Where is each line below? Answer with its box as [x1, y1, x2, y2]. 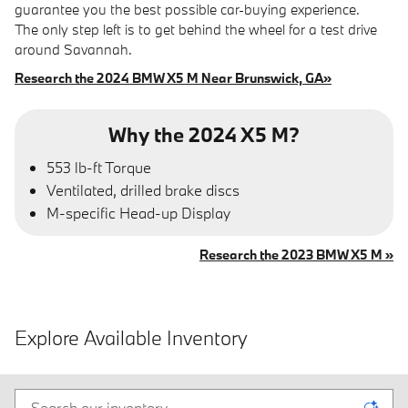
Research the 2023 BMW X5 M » [199, 246, 393, 264]
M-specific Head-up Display [46, 203, 230, 223]
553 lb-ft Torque [46, 158, 151, 178]
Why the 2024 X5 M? [108, 120, 300, 148]
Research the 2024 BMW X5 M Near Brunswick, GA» [15, 68, 331, 87]
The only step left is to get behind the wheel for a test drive [15, 19, 377, 38]
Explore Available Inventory [15, 324, 248, 352]
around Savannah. [15, 39, 132, 58]
